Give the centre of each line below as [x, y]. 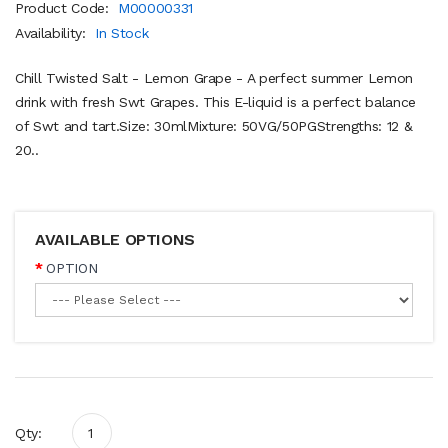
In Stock [122, 32]
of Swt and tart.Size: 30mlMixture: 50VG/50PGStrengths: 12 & [214, 125]
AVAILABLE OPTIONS [115, 239]
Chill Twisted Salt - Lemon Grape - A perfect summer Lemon [214, 77]
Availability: [53, 32]
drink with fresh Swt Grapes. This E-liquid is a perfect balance [215, 101]
